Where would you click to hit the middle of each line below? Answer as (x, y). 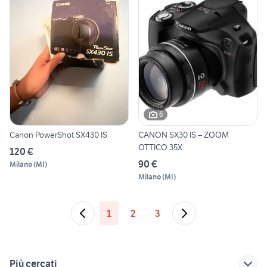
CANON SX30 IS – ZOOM (184, 134)
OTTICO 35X (160, 147)
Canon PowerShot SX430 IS (58, 134)
